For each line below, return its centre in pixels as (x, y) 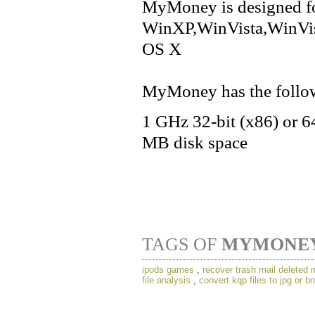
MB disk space (195, 142)
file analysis (166, 280)
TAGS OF (182, 244)
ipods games (168, 269)
